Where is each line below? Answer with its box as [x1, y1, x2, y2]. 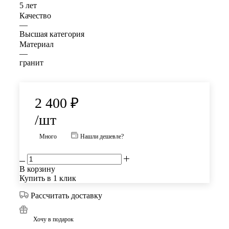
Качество [19, 11, 51, 20]
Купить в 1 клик [19, 173, 76, 182]
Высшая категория [19, 29, 84, 38]
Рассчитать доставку [31, 191, 102, 200]
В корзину [19, 164, 55, 173]
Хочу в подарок [33, 215, 74, 223]
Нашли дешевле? [80, 132, 124, 140]
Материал [19, 39, 54, 49]
